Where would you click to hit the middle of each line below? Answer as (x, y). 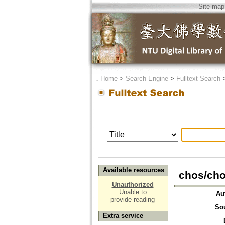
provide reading (133, 200)
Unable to (133, 192)
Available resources (133, 170)
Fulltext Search (198, 79)
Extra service (123, 216)
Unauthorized (133, 185)
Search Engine (147, 79)
